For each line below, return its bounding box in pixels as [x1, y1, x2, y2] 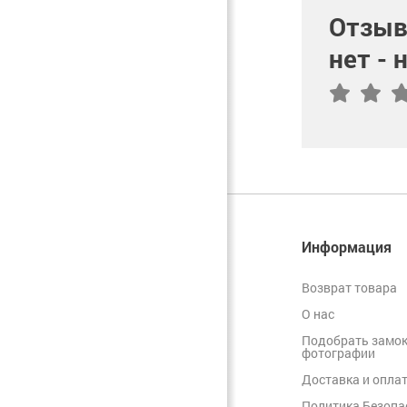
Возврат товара [302, 279, 397, 297]
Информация [302, 237, 392, 257]
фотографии [302, 344, 375, 362]
